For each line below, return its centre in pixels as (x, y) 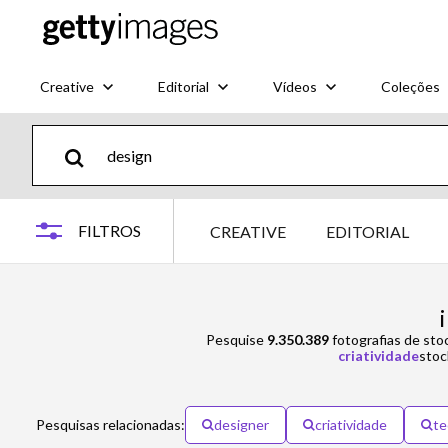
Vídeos (295, 86)
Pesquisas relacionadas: (110, 424)
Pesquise (236, 339)
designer (241, 424)
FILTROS (109, 230)
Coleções (410, 86)
